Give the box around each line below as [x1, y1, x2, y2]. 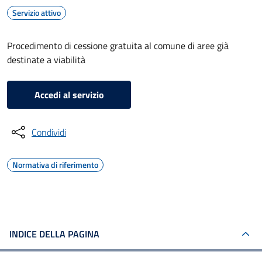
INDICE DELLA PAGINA [9, 227, 99, 241]
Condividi [32, 125, 66, 139]
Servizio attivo [12, 6, 61, 19]
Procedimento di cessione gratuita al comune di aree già [7, 39, 229, 53]
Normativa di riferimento [12, 158, 98, 171]
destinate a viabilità [7, 53, 85, 67]
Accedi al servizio [34, 88, 104, 102]
